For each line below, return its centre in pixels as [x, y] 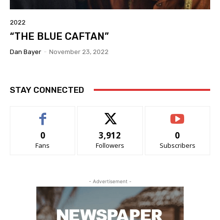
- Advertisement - [110, 181]
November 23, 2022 [79, 52]
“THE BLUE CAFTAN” [59, 36]
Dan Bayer [26, 52]
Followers [110, 145]
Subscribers [177, 145]
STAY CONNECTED [47, 90]
